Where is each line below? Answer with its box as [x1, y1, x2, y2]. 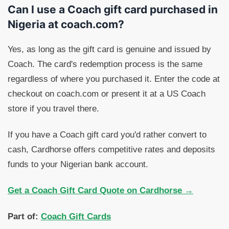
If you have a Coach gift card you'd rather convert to [8, 130, 207, 140]
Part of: [8, 212, 38, 222]
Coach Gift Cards [41, 212, 111, 222]
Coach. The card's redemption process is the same [8, 59, 202, 70]
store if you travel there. [8, 104, 99, 114]
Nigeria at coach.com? [8, 18, 124, 31]
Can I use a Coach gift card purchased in [8, 3, 218, 16]
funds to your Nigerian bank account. [8, 159, 148, 170]
